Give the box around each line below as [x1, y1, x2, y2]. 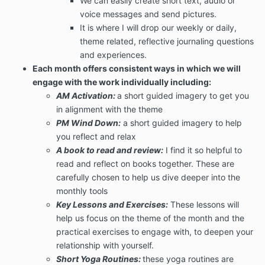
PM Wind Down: [56, 118, 121, 128]
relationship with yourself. [56, 240, 154, 251]
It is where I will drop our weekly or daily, [80, 22, 237, 33]
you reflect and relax [56, 131, 136, 142]
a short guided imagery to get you [117, 91, 249, 101]
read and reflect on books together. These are [56, 159, 234, 169]
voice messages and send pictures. [80, 9, 219, 20]
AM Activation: [56, 91, 115, 101]
